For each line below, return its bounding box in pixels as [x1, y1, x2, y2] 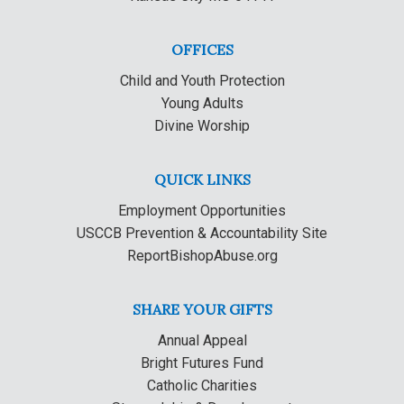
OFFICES [170, 41, 234, 59]
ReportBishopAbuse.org [126, 247, 278, 264]
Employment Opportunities [118, 202, 286, 219]
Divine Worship [154, 117, 250, 134]
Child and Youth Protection [119, 72, 285, 89]
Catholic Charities [147, 377, 257, 394]
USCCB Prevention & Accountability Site [77, 225, 327, 242]
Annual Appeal [157, 332, 247, 349]
